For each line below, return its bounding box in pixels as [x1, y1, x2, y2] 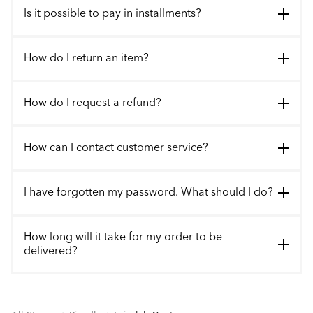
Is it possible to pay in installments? [24, 8, 201, 20]
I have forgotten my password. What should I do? [24, 187, 273, 198]
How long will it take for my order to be [24, 231, 222, 243]
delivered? [24, 245, 78, 257]
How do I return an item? [24, 52, 149, 64]
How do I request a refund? [24, 97, 161, 109]
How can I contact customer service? [24, 142, 208, 154]
